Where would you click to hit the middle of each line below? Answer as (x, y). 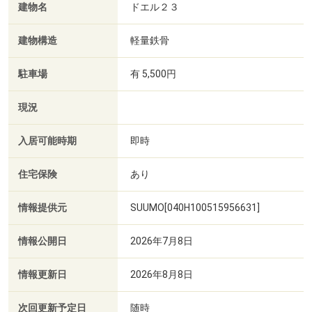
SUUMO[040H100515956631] (195, 207)
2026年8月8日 (162, 274)
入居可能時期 (47, 141)
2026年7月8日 (162, 241)
